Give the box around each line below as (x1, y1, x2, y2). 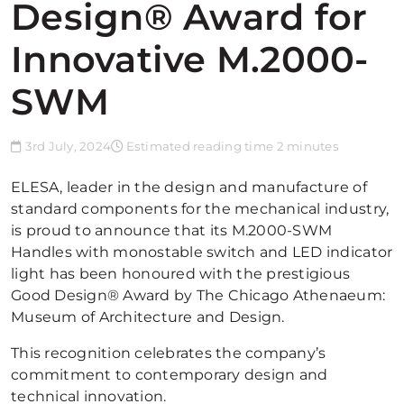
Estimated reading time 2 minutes (123, 139, 339, 153)
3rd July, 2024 (22, 139, 112, 153)
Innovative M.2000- (11, 37, 369, 81)
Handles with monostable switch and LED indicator (11, 243, 393, 261)
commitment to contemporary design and (11, 366, 328, 383)
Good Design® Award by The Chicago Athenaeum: (11, 287, 386, 304)
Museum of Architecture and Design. (11, 308, 285, 326)
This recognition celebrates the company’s (11, 344, 326, 362)
